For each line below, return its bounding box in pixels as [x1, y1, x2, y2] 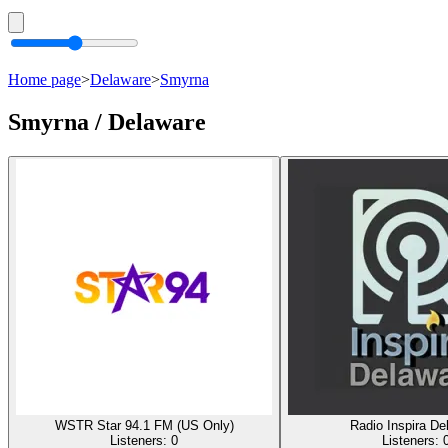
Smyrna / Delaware [8, 108, 206, 135]
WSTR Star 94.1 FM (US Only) [54, 417, 234, 433]
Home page [8, 71, 81, 88]
